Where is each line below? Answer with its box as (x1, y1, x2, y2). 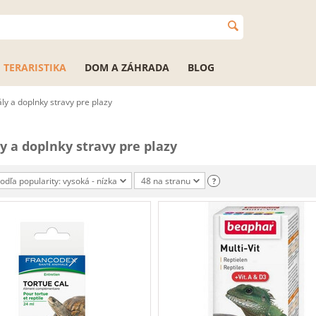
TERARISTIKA (4, 61, 66, 74)
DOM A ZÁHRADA (85, 61, 169, 74)
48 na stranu (141, 175, 190, 187)
